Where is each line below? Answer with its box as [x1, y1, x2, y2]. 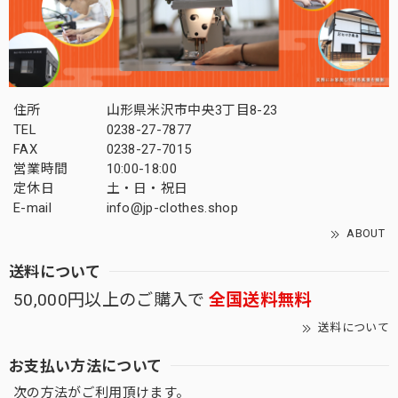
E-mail [13, 200, 52, 217]
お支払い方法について [9, 354, 163, 377]
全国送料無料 [208, 290, 312, 311]
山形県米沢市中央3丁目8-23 [106, 102, 278, 119]
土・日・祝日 [106, 180, 188, 197]
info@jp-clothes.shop [106, 200, 238, 217]
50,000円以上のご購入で [13, 290, 205, 311]
